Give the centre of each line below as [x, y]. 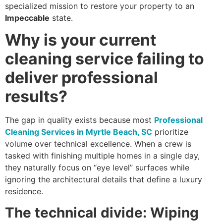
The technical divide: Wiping [102, 212]
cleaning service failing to [105, 59]
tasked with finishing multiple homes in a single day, [102, 156]
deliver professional [82, 78]
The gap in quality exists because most [80, 120]
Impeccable [27, 18]
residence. [24, 192]
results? [36, 97]
